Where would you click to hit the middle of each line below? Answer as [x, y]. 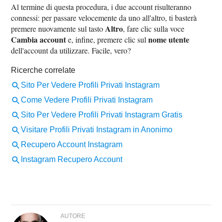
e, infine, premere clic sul [107, 39]
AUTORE [73, 216]
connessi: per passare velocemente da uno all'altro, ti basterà [104, 17]
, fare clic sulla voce [154, 28]
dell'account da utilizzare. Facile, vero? [71, 50]
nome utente [169, 39]
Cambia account [39, 39]
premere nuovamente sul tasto [58, 28]
